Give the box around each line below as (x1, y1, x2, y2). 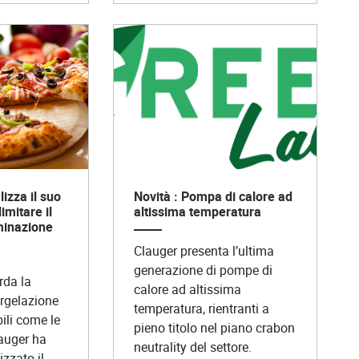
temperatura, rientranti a (133, 299, 269, 317)
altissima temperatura (133, 202, 261, 220)
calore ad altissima (133, 280, 241, 298)
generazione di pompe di (133, 260, 272, 279)
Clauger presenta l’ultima (133, 241, 274, 260)
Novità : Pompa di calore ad (133, 187, 292, 205)
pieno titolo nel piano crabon (133, 318, 295, 337)
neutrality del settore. (133, 337, 252, 356)
